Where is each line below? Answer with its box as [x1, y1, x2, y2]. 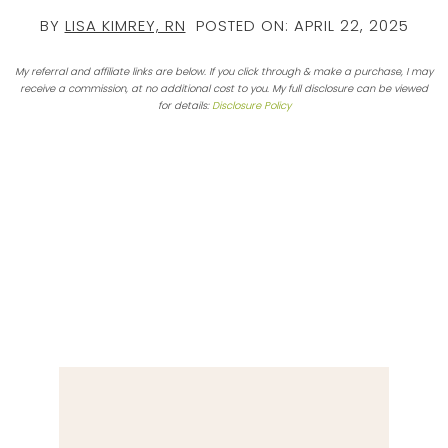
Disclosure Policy [211, 97, 291, 113]
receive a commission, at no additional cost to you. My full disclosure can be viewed [20, 80, 428, 96]
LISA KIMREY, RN [64, 14, 186, 36]
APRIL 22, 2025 [293, 14, 409, 36]
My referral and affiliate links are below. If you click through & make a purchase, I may [15, 63, 433, 79]
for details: [157, 97, 212, 113]
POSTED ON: [185, 14, 294, 36]
